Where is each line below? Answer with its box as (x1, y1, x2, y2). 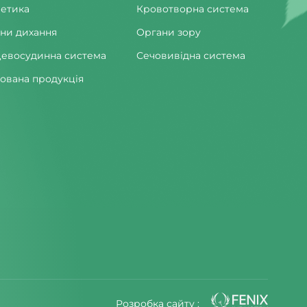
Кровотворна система (136, 3, 249, 16)
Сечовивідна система (136, 49, 245, 62)
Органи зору (136, 26, 201, 39)
